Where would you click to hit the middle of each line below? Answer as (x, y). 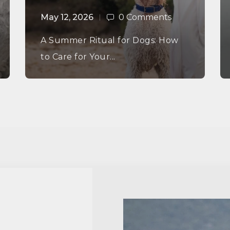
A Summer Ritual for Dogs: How (110, 41)
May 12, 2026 (67, 17)
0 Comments (145, 17)
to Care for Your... (78, 57)
